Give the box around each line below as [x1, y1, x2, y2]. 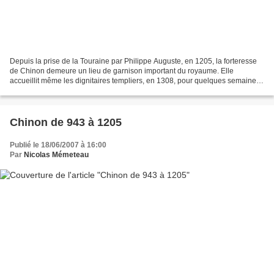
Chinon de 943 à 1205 [10, 116, 122, 128]
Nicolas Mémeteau [24, 150, 89, 159]
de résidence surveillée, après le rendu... [10, 86, 145, 95]
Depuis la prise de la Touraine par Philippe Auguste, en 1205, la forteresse [10, 56, 257, 65]
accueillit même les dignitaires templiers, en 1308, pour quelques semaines [10, 76, 260, 85]
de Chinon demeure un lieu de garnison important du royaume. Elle [10, 66, 234, 75]
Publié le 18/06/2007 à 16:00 [10, 140, 106, 149]
